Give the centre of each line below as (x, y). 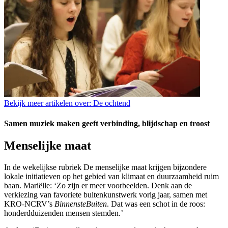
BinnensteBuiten (81, 204)
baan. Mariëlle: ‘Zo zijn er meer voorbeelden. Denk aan (94, 185)
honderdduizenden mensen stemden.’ (64, 213)
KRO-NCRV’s (29, 204)
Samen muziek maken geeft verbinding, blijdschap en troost (107, 123)
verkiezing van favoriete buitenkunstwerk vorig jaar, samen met (106, 194)
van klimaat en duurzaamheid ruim (163, 176)
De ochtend (111, 103)
